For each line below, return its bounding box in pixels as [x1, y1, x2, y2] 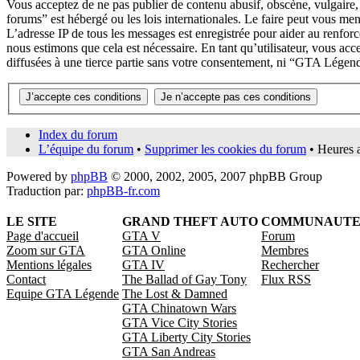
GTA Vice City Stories [122, 316, 237, 330]
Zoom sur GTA [6, 243, 85, 258]
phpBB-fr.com [87, 184, 160, 198]
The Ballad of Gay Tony [122, 272, 247, 287]
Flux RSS [261, 272, 311, 287]
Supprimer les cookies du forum [145, 142, 306, 157]
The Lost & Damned [122, 287, 227, 301]
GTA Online [122, 243, 186, 258]
